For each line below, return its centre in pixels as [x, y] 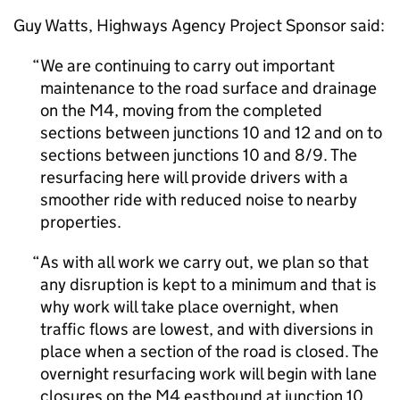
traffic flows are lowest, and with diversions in [207, 329]
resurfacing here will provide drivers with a [194, 177]
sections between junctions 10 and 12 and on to [211, 133]
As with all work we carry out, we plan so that [204, 262]
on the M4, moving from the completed [181, 110]
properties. [81, 222]
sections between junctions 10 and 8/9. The [199, 155]
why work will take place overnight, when [189, 307]
